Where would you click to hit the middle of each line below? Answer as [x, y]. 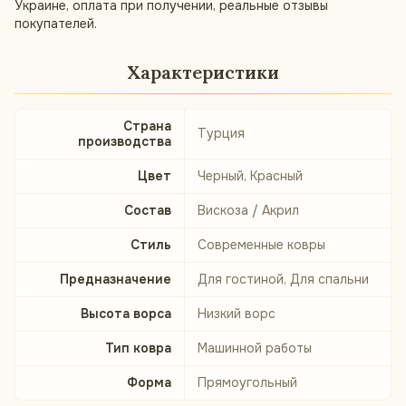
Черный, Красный [250, 176]
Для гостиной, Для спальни [283, 279]
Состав [148, 210]
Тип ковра [138, 348]
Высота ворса [126, 314]
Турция [221, 133]
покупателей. [56, 24]
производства [125, 141]
